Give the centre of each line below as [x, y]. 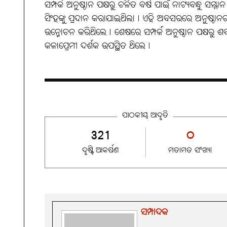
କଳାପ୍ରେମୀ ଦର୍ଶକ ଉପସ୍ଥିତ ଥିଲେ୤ [98, 46]
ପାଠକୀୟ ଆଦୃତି [145, 115]
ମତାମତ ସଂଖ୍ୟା [190, 150]
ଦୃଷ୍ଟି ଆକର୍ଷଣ [100, 150]
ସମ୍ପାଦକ [154, 212]
